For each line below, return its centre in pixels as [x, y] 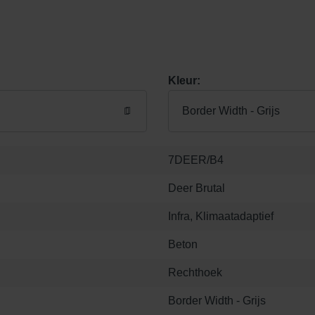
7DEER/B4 [196, 160]
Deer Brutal [197, 188]
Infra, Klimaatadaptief [221, 217]
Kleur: [184, 81]
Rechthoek [195, 273]
